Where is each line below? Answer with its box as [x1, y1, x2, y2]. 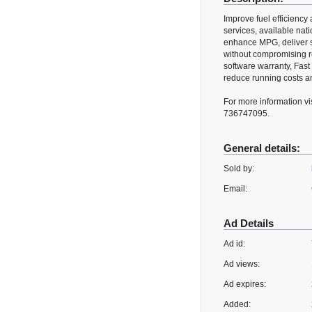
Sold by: [224, 164, 254, 173]
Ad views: [224, 259, 260, 269]
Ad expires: [224, 279, 266, 289]
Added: [224, 299, 251, 309]
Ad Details [224, 217, 274, 229]
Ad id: [224, 239, 245, 249]
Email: [224, 184, 247, 194]
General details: [224, 142, 300, 154]
